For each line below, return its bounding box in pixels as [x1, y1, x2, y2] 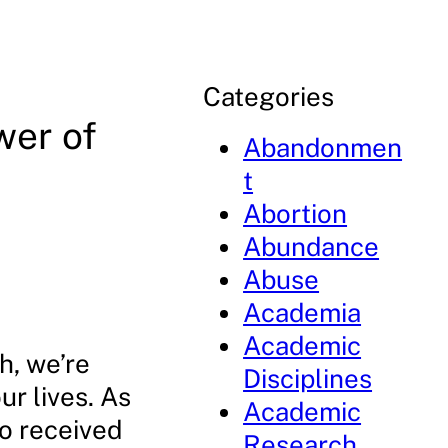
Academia [243, 297, 362, 328]
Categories [203, 81, 335, 112]
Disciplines [243, 363, 373, 394]
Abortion [243, 198, 348, 229]
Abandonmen [243, 132, 403, 163]
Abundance [243, 231, 380, 262]
